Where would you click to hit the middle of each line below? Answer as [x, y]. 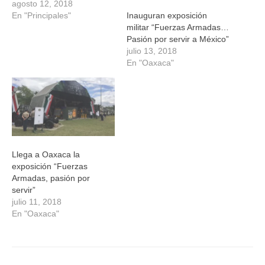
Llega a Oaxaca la [46, 155]
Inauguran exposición [167, 15]
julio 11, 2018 [37, 202]
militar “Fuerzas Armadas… [178, 27]
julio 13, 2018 [152, 51]
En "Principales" [41, 16]
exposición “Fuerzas [50, 167]
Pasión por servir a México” [178, 39]
